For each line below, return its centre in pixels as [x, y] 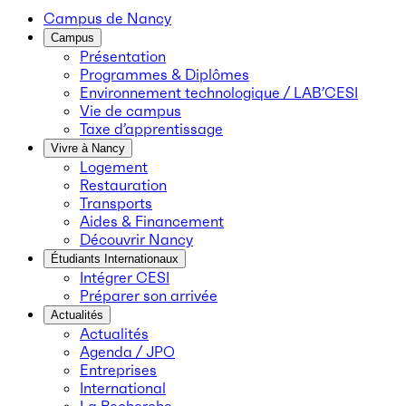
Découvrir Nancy [136, 239]
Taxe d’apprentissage [151, 129]
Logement [114, 167]
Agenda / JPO [127, 352]
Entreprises [118, 370]
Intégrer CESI [125, 277]
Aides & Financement [152, 221]
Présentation [123, 56]
